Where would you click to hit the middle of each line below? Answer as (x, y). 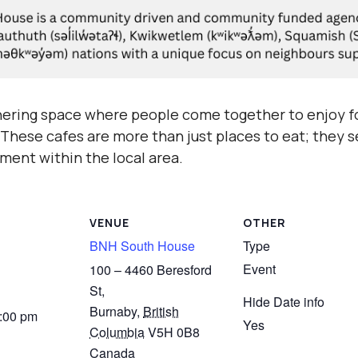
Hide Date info (284, 302)
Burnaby (113, 311)
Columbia (117, 332)
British (161, 311)
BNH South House (142, 246)
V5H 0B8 (174, 332)
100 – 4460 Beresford (151, 269)
